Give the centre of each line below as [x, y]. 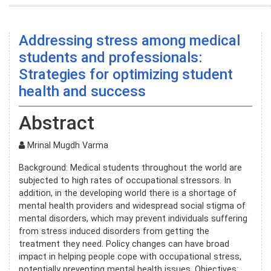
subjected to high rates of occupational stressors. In [125, 180]
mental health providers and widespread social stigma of [132, 206]
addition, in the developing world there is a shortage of [128, 193]
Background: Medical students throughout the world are [130, 168]
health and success [82, 91]
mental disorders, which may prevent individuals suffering [133, 218]
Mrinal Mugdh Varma [67, 145]
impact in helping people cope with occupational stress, [130, 256]
